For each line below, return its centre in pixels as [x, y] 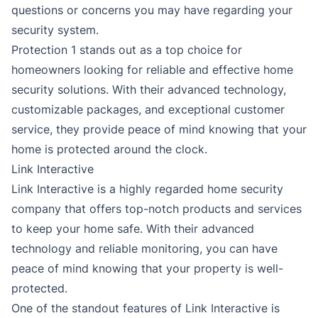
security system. [55, 30]
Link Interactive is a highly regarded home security [147, 189]
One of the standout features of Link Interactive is [146, 308]
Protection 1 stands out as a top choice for [127, 50]
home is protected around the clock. [109, 149]
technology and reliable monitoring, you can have [144, 249]
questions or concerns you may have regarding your [152, 10]
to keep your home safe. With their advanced [133, 229]
